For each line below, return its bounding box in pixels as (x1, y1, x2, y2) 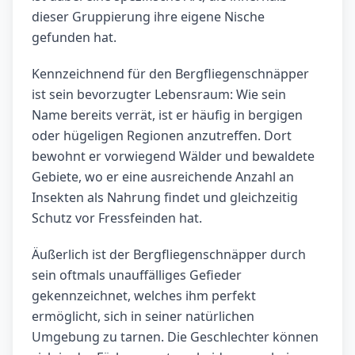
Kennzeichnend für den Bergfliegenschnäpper (32, 65, 309, 83)
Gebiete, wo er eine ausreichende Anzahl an (32, 168, 294, 186)
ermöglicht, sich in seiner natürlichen (32, 307, 254, 326)
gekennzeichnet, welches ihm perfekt (32, 287, 256, 305)
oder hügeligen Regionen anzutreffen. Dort (32, 127, 292, 145)
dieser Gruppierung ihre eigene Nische (32, 8, 265, 26)
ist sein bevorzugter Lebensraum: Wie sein (32, 86, 286, 104)
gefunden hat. (32, 29, 116, 47)
